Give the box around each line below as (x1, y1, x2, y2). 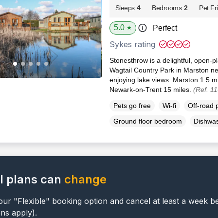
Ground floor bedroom (113, 117, 182, 126)
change (64, 172, 107, 187)
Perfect (152, 24, 177, 33)
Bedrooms (152, 4, 182, 12)
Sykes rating (109, 39, 155, 50)
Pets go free (113, 102, 151, 110)
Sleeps (115, 4, 135, 12)
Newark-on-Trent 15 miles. (109, 86, 193, 94)
